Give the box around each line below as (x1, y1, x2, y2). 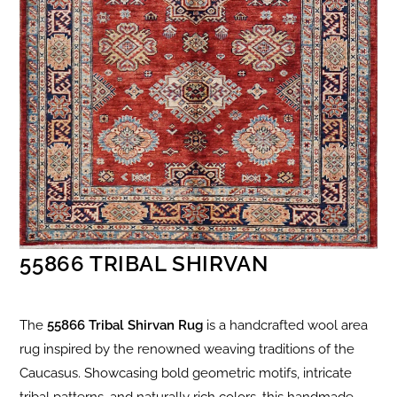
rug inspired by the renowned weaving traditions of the (19, 341, 355, 358)
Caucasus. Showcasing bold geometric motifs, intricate (19, 365, 353, 382)
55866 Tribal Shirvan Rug (47, 317, 204, 334)
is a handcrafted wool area (203, 317, 369, 334)
